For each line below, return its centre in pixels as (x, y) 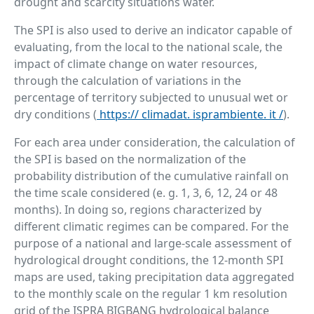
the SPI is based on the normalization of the (130, 159)
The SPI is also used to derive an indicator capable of (153, 30)
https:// (118, 114)
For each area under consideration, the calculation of (155, 142)
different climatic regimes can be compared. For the (151, 226)
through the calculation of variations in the (128, 81)
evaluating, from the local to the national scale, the (148, 47)
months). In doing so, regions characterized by (138, 210)
